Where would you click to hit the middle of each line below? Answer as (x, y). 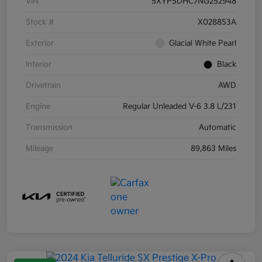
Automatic (218, 128)
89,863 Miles (213, 149)
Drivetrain (43, 86)
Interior (39, 65)
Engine (38, 107)
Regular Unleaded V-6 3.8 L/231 (180, 107)
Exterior (40, 44)
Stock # (40, 23)
